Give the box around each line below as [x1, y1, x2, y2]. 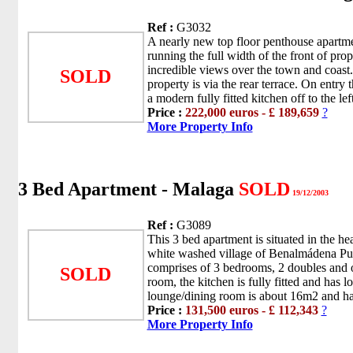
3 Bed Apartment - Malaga [17, 179, 239, 200]
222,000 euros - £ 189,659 [184, 106, 319, 120]
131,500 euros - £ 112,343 [184, 303, 318, 317]
